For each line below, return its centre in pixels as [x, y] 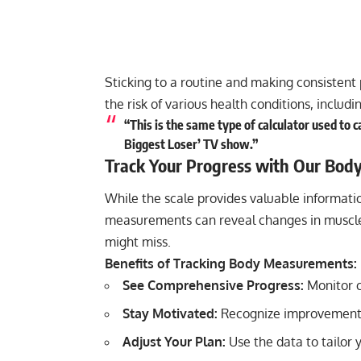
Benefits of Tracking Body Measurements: [231, 264]
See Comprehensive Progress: [213, 286]
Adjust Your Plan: [174, 342]
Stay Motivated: [170, 314]
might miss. [138, 242]
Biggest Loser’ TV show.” [191, 144]
